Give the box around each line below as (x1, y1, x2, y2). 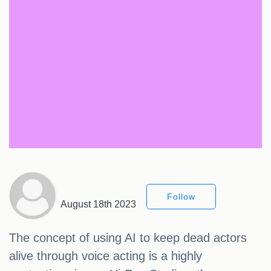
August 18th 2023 (60, 199, 136, 210)
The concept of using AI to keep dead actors (9, 231, 247, 245)
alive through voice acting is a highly (9, 249, 202, 263)
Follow (167, 192, 195, 202)
